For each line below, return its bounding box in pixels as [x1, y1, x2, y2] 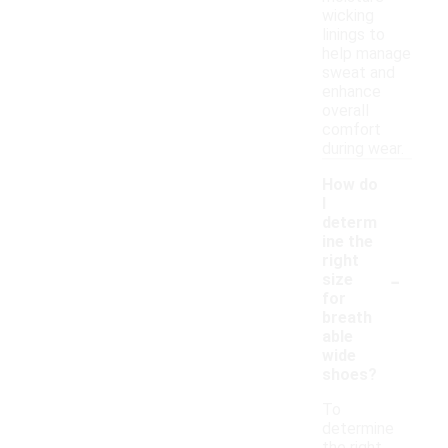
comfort [322, 120, 381, 140]
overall [322, 101, 369, 121]
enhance [322, 82, 381, 102]
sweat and [322, 63, 395, 83]
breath [322, 308, 372, 328]
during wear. [322, 139, 404, 159]
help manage [322, 44, 411, 64]
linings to [322, 25, 385, 45]
